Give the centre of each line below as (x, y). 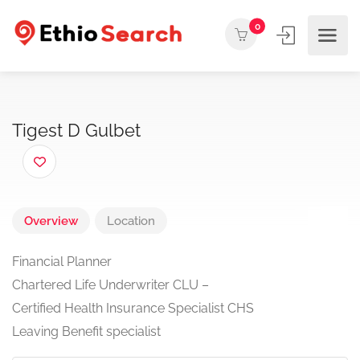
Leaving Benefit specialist (86, 332)
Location (131, 221)
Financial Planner (62, 262)
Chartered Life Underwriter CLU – (110, 285)
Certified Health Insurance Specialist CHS (133, 309)
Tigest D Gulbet (83, 141)
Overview (51, 221)
